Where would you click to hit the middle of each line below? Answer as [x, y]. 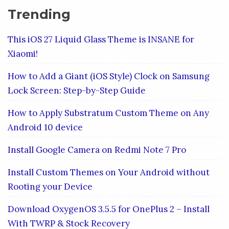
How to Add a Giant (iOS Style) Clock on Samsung [109, 76]
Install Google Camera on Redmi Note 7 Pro [97, 150]
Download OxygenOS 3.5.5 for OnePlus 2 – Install [109, 209]
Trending [39, 15]
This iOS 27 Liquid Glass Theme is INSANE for [101, 40]
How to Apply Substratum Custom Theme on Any [108, 113]
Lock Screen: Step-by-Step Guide [77, 91]
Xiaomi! [23, 54]
